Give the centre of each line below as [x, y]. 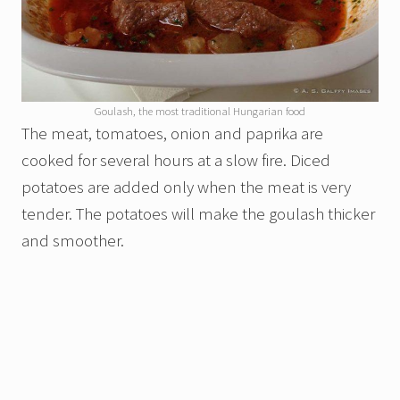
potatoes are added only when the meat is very [186, 187]
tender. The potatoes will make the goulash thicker [198, 214]
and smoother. [73, 241]
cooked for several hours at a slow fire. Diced [176, 160]
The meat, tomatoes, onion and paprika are [172, 133]
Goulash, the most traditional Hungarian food [200, 111]
